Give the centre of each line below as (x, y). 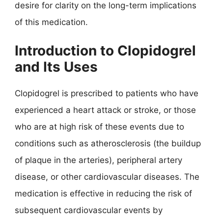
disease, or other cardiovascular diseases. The (107, 177)
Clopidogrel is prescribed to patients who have (107, 93)
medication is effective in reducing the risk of (103, 193)
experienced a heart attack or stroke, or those (105, 110)
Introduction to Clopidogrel (105, 51)
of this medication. (51, 22)
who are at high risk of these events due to (99, 127)
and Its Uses (56, 67)
